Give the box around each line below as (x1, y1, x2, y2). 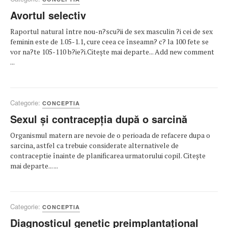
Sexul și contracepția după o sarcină (10, 111, 187, 126)
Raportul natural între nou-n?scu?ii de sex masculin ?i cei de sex (10, 26, 213, 36)
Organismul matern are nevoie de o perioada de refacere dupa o (10, 130, 210, 140)
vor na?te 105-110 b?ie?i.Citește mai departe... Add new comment (10, 47, 214, 56)
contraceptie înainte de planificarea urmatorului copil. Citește (10, 151, 206, 160)
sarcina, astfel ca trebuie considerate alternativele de (10, 140, 179, 150)
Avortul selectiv (10, 8, 86, 22)
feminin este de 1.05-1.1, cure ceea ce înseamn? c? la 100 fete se (10, 37, 209, 46)
